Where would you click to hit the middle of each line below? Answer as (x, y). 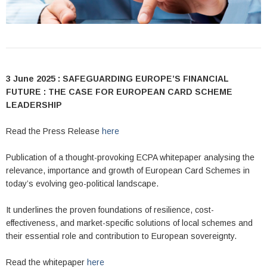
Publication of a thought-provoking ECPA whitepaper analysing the (130, 158)
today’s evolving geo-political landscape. (82, 184)
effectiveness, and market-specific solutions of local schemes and (129, 223)
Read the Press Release (54, 131)
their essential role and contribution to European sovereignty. (121, 236)
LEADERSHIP (35, 105)
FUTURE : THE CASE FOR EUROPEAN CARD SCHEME (119, 92)
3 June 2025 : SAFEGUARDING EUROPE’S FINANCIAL (117, 79)
